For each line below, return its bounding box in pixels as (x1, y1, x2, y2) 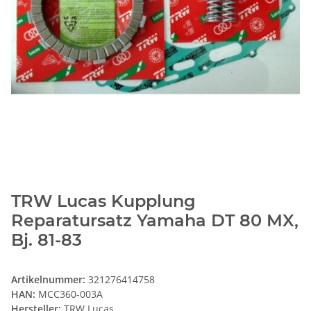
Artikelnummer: (11, 273, 88, 287)
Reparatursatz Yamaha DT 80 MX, (11, 210, 299, 231)
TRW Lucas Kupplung (11, 191, 196, 212)
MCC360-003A (38, 287, 103, 301)
